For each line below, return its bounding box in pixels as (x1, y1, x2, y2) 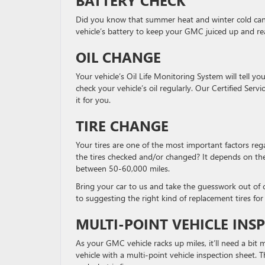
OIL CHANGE (76, 47, 161, 66)
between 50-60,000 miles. (76, 162, 170, 174)
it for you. (76, 93, 111, 105)
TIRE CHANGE (76, 115, 169, 135)
